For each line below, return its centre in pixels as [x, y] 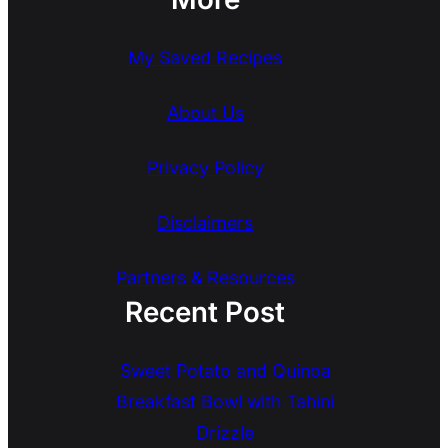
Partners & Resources [205, 278]
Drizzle [225, 433]
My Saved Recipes [205, 58]
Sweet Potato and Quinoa [225, 371]
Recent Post [205, 312]
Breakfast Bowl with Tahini [225, 402]
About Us [205, 113]
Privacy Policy [205, 168]
